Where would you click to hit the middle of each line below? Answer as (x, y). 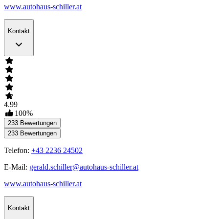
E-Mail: (17, 167)
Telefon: (18, 151)
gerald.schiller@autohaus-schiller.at (84, 167)
